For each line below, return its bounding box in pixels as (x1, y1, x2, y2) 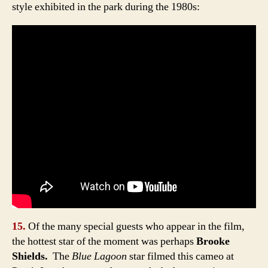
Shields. (12, 249, 53, 263)
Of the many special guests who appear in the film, (28, 219, 245, 233)
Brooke (194, 234, 230, 248)
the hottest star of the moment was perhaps (12, 234, 194, 248)
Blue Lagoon (72, 249, 127, 263)
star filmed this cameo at (127, 249, 234, 263)
